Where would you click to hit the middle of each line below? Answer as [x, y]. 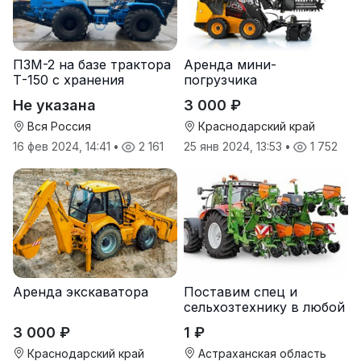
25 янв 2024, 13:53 [234, 146]
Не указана [54, 105]
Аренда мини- [230, 64]
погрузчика [220, 79]
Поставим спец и [241, 291]
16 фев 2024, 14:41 [63, 146]
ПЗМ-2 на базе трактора [92, 64]
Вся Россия [58, 126]
